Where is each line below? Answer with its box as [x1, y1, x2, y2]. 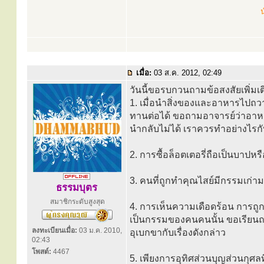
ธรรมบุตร [56, 182, 97, 193]
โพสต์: [32, 247, 51, 256]
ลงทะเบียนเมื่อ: [32, 226, 77, 235]
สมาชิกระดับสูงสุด [49, 197, 105, 206]
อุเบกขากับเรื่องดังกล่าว [130, 227, 226, 237]
